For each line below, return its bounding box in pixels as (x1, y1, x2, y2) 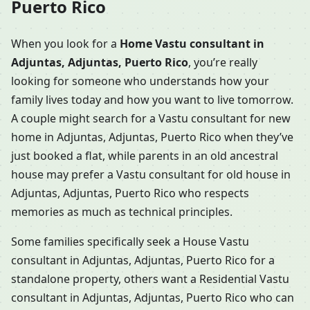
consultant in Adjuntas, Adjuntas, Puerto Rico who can (11, 290, 294, 306)
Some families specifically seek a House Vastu (11, 234, 249, 250)
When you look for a (11, 36, 120, 52)
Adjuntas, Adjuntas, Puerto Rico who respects (11, 185, 249, 201)
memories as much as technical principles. (11, 204, 232, 220)
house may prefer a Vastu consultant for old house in (11, 167, 291, 183)
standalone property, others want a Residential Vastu (11, 271, 289, 287)
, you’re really (188, 55, 257, 71)
